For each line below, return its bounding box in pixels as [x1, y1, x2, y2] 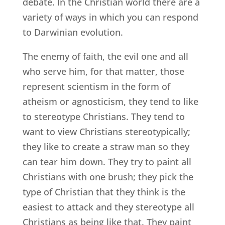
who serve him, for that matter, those [22, 65, 184, 77]
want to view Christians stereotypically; [22, 125, 190, 138]
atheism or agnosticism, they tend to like [22, 95, 198, 107]
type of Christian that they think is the [22, 185, 185, 198]
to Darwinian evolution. [22, 26, 123, 38]
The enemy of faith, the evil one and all [22, 50, 188, 62]
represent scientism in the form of [22, 80, 170, 92]
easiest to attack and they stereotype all [22, 200, 194, 213]
